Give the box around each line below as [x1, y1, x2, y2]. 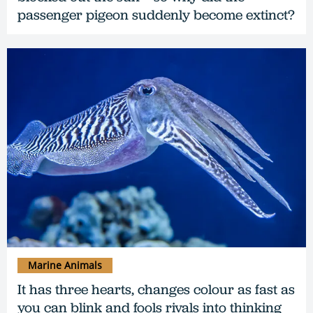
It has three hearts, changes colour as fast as [17, 280, 295, 299]
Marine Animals [28, 259, 102, 272]
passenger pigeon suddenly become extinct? [17, 5, 295, 24]
